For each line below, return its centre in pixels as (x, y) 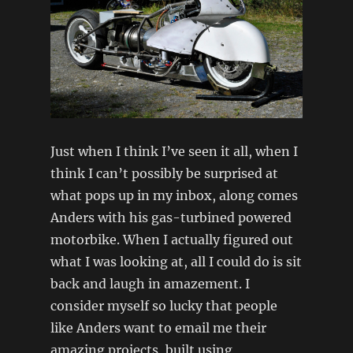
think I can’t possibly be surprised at (164, 173)
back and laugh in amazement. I (150, 283)
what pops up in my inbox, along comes (174, 195)
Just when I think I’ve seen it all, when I (174, 151)
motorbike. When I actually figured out (171, 239)
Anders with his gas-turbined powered (171, 217)
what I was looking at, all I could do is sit (176, 261)
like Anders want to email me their (158, 327)
